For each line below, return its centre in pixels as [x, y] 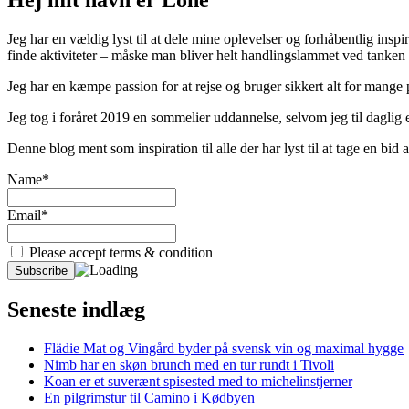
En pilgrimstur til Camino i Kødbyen [149, 398]
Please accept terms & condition [119, 252]
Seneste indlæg [76, 310]
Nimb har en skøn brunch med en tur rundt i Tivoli [189, 365]
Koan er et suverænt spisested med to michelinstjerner [198, 382]
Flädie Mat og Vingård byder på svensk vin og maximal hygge [224, 349]
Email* [28, 215]
